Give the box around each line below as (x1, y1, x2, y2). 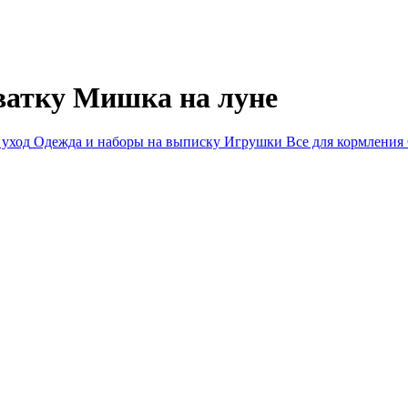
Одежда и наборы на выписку (34, 134, 220, 150)
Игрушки (224, 134, 282, 150)
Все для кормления (286, 134, 403, 150)
